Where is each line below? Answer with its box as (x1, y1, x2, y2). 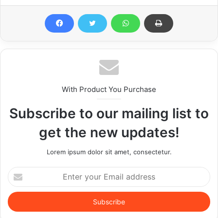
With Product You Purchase (62, 84, 156, 94)
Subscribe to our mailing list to (9, 105, 209, 122)
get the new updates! (38, 124, 180, 141)
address (7, 198, 32, 206)
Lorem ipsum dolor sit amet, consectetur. (46, 147, 172, 156)
